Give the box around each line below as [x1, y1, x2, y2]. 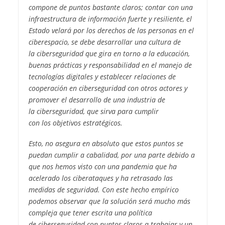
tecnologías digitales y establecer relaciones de [28, 72, 176, 82]
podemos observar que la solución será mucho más [28, 196, 190, 206]
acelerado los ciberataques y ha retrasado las [28, 173, 173, 183]
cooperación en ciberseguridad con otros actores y [28, 83, 187, 93]
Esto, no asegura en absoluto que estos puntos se [28, 139, 183, 149]
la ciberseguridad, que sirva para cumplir [28, 106, 159, 117]
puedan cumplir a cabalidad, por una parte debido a [28, 150, 195, 160]
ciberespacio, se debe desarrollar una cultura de [28, 37, 181, 47]
